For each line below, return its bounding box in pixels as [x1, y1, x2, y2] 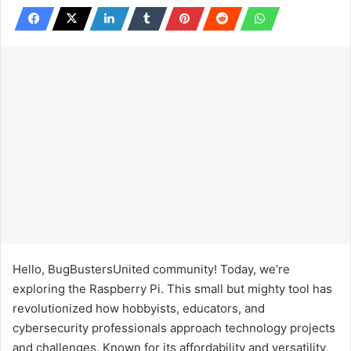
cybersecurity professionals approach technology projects [13, 320, 335, 335]
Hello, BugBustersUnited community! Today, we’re [13, 261, 290, 277]
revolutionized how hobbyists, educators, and [13, 300, 265, 316]
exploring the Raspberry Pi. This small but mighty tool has [13, 280, 332, 296]
